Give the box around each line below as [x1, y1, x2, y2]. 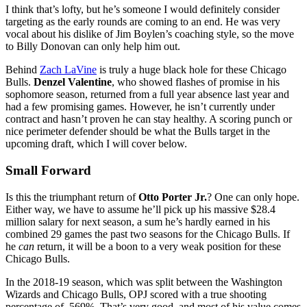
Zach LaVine [40, 64, 97, 76]
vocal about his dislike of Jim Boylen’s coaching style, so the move [5, 28, 294, 40]
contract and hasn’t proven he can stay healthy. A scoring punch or [5, 113, 292, 125]
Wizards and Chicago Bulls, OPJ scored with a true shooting [5, 288, 267, 300]
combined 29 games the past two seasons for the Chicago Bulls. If [5, 228, 290, 240]
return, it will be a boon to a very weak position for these [37, 240, 281, 252]
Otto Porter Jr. [138, 191, 207, 203]
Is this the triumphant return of [5, 191, 138, 203]
